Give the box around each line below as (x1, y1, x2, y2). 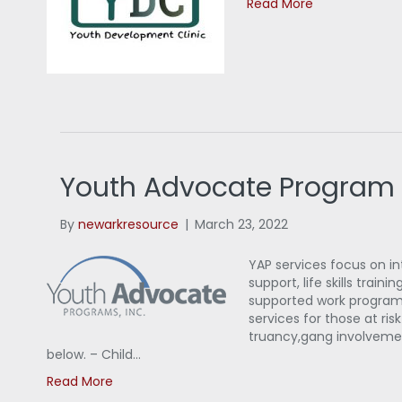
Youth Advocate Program (60, 169, 396, 207)
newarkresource (78, 215, 179, 234)
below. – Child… (47, 345, 142, 364)
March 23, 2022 (195, 215, 289, 234)
